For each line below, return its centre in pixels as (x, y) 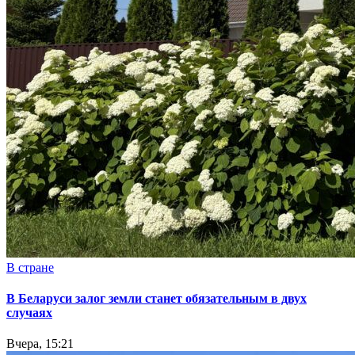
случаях (29, 313)
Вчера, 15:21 (40, 344)
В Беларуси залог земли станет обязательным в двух (157, 299)
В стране (30, 267)
